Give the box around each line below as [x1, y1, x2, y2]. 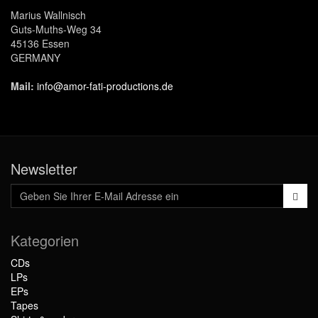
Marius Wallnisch [11, 8, 86, 23]
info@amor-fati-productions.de [37, 79, 173, 94]
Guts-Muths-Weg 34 [11, 22, 102, 37]
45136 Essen [11, 36, 70, 51]
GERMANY [11, 50, 60, 65]
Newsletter [11, 158, 77, 180]
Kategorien [11, 230, 79, 251]
